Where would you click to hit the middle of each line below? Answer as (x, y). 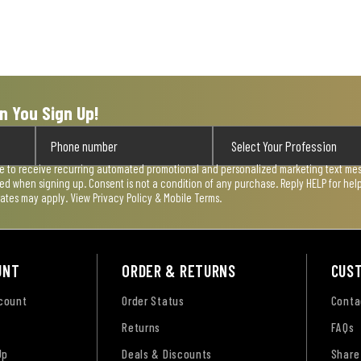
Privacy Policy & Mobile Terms (156, 197)
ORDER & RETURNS (179, 270)
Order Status (153, 300)
